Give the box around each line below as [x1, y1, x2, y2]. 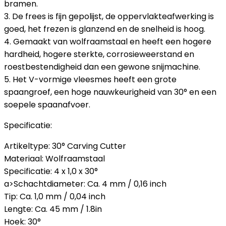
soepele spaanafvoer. [4, 99, 90, 110]
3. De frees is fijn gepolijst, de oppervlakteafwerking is [4, 11, 214, 22]
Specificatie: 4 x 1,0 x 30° [4, 165, 98, 177]
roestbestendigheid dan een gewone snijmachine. [4, 61, 200, 73]
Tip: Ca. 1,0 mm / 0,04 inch [4, 191, 105, 202]
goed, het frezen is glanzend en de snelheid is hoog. [4, 23, 205, 35]
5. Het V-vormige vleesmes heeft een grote [4, 74, 177, 85]
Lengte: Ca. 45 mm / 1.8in [4, 203, 102, 215]
